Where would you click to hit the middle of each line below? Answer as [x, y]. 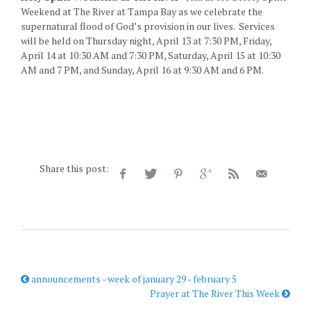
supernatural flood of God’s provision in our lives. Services [148, 26]
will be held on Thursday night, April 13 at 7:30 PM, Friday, [146, 40]
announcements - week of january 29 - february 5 [133, 278]
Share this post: [74, 168]
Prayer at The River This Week [216, 293]
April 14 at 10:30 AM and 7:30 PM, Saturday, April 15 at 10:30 [151, 55]
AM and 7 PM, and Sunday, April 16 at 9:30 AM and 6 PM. [144, 69]
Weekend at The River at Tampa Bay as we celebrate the [142, 11]
